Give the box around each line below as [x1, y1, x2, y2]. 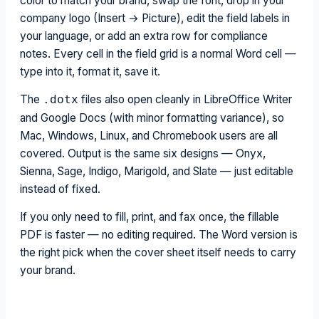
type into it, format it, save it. [20, 65, 160, 78]
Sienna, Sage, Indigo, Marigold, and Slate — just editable [20, 164, 293, 178]
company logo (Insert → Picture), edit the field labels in [20, 11, 290, 25]
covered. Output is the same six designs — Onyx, [20, 147, 266, 160]
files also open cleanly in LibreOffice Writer [78, 93, 292, 106]
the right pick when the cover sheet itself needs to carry [20, 246, 296, 259]
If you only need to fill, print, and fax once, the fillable [20, 210, 279, 224]
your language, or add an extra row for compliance [20, 29, 268, 43]
